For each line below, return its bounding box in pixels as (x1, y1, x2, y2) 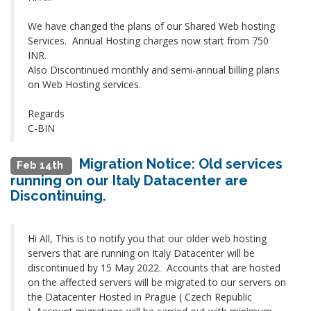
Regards (28, 107, 65, 120)
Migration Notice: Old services (79, 155, 283, 172)
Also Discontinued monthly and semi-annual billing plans (28, 63, 280, 76)
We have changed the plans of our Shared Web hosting (28, 19, 275, 33)
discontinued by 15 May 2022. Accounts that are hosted (28, 261, 280, 274)
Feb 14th (17, 159, 66, 171)
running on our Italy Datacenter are (10, 172, 248, 189)
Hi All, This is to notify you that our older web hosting (28, 232, 267, 245)
